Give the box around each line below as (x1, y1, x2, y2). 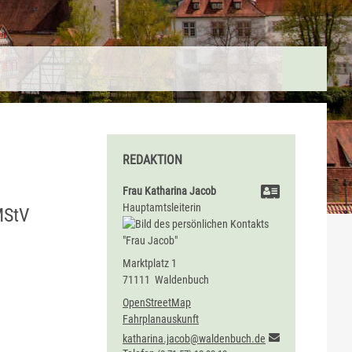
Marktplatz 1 (123, 257, 177, 270)
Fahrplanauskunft (123, 313, 199, 326)
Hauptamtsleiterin (123, 201, 201, 214)
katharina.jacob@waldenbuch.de (123, 332, 266, 346)
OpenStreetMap (123, 296, 191, 310)
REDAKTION (123, 152, 182, 167)
